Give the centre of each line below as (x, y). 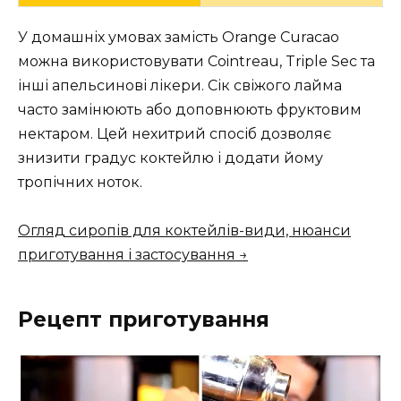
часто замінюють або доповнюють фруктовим (190, 109)
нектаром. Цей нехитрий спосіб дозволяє (175, 133)
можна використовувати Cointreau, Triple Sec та (196, 61)
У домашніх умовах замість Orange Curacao (179, 37)
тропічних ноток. (80, 182)
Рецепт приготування (144, 319)
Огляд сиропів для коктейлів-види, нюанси (184, 230)
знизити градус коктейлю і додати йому (171, 158)
